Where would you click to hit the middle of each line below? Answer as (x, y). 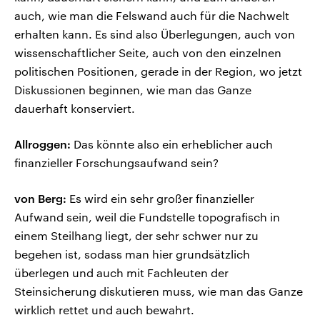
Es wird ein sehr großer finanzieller (160, 199)
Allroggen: (42, 144)
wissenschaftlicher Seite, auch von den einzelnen (148, 53)
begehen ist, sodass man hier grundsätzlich (132, 254)
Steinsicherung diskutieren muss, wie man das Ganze (159, 291)
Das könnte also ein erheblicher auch (172, 144)
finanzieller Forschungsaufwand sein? (116, 163)
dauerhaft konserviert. (75, 109)
